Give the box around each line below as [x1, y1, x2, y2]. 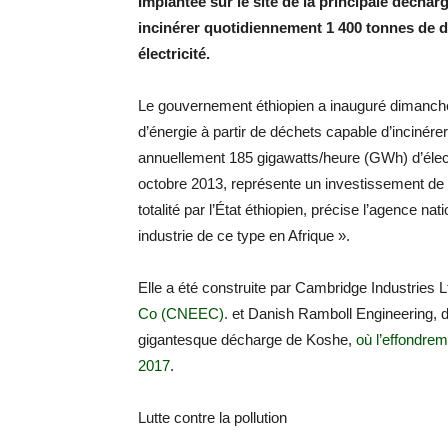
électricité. [138, 45, 210, 62]
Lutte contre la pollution [138, 409, 287, 426]
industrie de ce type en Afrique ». [138, 227, 350, 244]
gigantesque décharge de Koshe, [138, 331, 356, 348]
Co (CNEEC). [138, 305, 228, 322]
